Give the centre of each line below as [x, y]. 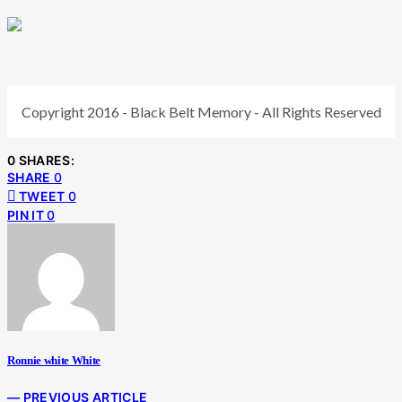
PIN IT [26, 214]
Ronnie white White [54, 360]
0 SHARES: [41, 160]
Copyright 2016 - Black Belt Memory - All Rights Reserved [201, 111]
